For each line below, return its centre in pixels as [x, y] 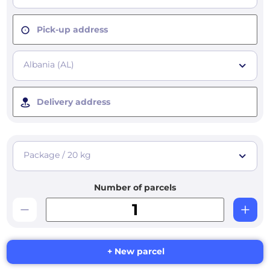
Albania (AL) [49, 65]
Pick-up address [72, 30]
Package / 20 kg [57, 155]
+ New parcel [136, 251]
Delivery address [74, 102]
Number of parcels [135, 188]
